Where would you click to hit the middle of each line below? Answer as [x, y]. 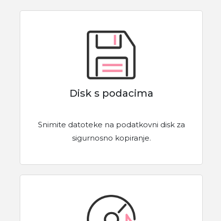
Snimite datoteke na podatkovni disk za [111, 125]
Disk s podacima [111, 93]
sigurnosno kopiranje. [111, 138]
